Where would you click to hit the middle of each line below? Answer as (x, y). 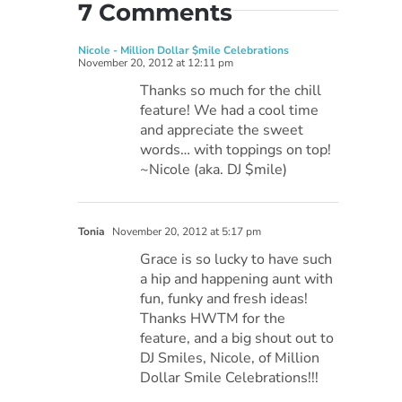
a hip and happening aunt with (237, 279)
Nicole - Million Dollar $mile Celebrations (184, 50)
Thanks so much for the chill (231, 90)
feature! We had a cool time (230, 110)
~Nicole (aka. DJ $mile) (214, 169)
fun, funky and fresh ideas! (224, 298)
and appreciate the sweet (222, 130)
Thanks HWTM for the (213, 318)
